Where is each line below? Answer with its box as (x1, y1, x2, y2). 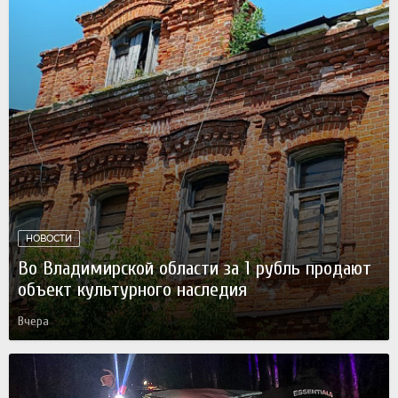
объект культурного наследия (18, 277, 247, 301)
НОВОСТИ (26, 232, 72, 244)
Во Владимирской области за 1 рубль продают (18, 256, 371, 280)
